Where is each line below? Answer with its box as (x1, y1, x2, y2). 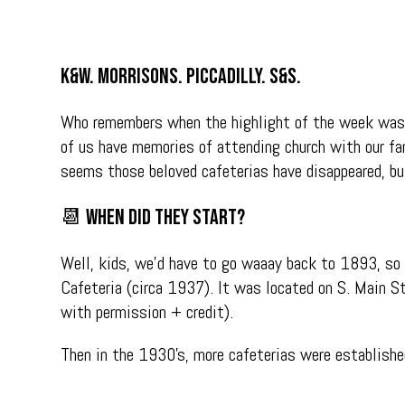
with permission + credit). (61, 299, 234, 324)
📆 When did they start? (61, 203, 246, 231)
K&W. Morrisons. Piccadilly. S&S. (61, 62, 302, 89)
